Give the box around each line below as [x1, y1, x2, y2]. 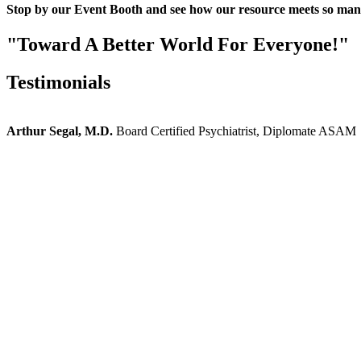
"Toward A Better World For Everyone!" [6, 34, 349, 56]
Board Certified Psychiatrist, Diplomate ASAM [116, 123, 356, 138]
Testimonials [6, 72, 110, 93]
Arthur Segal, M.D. [6, 123, 113, 138]
